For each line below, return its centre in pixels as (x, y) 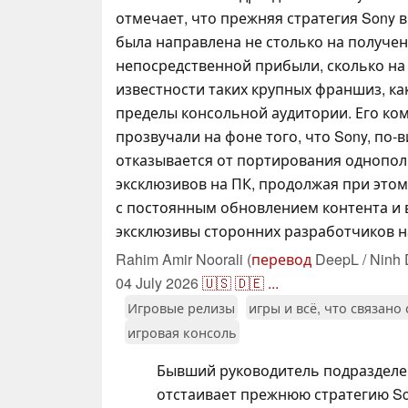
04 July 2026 (157, 282)
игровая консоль (182, 331)
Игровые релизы (181, 307)
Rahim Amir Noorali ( (184, 259)
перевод (281, 259)
